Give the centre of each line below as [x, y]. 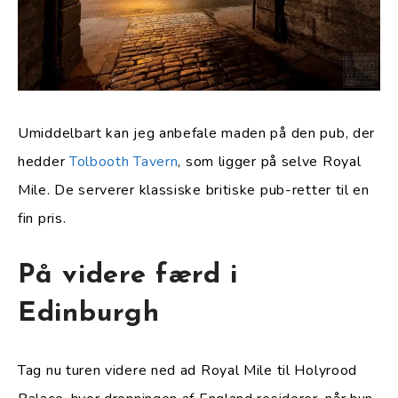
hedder [44, 162]
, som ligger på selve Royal [270, 162]
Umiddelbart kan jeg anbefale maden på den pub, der [197, 134]
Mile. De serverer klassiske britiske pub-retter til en [194, 191]
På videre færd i [128, 276]
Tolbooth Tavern [123, 162]
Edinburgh [89, 314]
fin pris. [42, 219]
